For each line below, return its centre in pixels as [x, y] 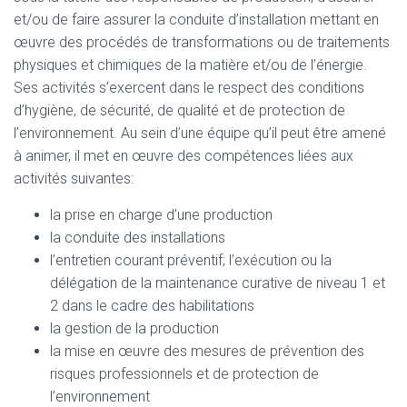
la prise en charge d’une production [161, 215]
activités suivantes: [74, 179]
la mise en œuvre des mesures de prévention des [207, 351]
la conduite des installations [138, 238]
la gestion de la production [134, 328]
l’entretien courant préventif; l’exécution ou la [191, 260]
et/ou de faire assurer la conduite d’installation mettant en [196, 20]
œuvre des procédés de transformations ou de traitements [202, 42]
